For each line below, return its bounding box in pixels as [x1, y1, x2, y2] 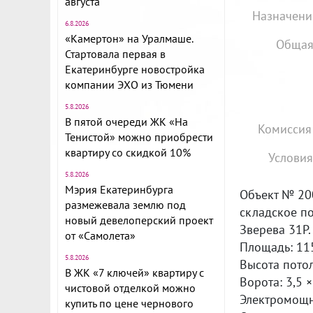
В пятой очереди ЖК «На [65, 115, 188, 129]
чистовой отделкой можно [65, 281, 196, 295]
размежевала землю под [65, 198, 186, 212]
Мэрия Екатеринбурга [65, 182, 173, 196]
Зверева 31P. [240, 221, 311, 238]
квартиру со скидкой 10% [65, 145, 191, 159]
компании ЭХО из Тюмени [65, 78, 194, 92]
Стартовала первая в [65, 47, 166, 61]
